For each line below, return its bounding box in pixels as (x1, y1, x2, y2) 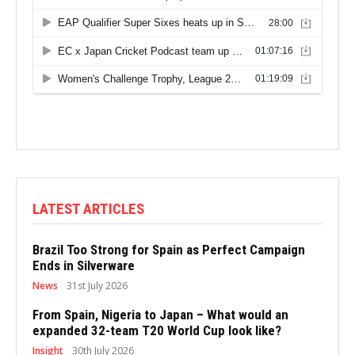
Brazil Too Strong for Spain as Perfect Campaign (32, 241, 305, 258)
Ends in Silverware (32, 257, 135, 273)
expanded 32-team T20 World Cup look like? (32, 322, 281, 338)
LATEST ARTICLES (32, 199, 144, 218)
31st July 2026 (67, 278, 128, 292)
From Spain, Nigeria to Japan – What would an (32, 306, 288, 323)
